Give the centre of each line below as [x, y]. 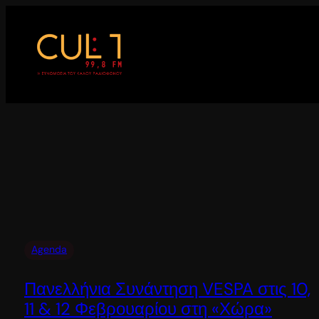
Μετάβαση [31, 13]
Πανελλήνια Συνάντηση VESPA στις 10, [167, 288]
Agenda [49, 249]
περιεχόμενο [36, 47]
